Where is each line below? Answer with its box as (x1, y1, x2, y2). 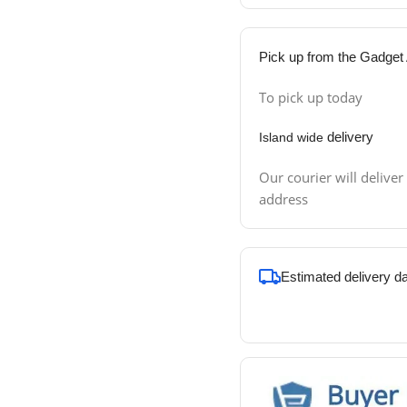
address (258, 190, 308, 209)
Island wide (258, 130, 323, 145)
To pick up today (258, 88, 362, 107)
